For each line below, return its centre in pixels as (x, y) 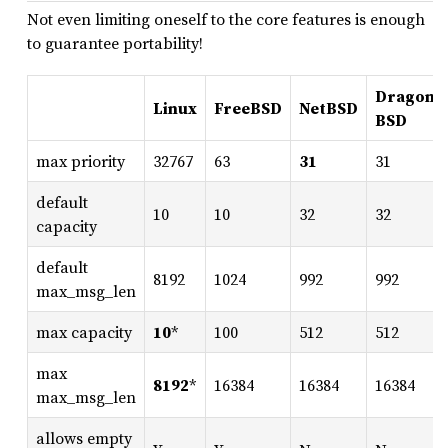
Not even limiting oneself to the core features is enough (226, 19)
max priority (80, 161)
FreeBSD (248, 108)
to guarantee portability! (115, 43)
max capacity (84, 332)
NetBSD (328, 108)
